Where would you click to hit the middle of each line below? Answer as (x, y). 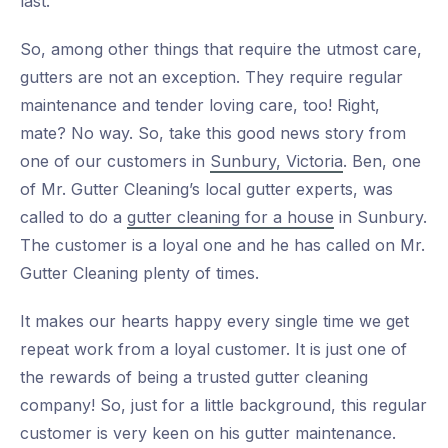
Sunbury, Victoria (276, 161)
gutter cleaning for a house (230, 217)
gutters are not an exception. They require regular (211, 77)
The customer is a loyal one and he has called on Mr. (222, 245)
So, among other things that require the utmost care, (221, 49)
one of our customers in (115, 161)
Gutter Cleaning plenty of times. (139, 273)
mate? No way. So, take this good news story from (213, 133)
